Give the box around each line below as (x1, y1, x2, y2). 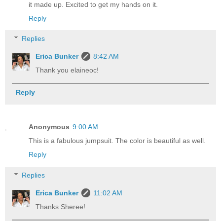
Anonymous (29, 123, 70, 131)
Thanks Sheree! (36, 202, 86, 211)
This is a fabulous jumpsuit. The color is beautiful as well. (29, 137, 206, 145)
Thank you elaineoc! (36, 66, 99, 74)
